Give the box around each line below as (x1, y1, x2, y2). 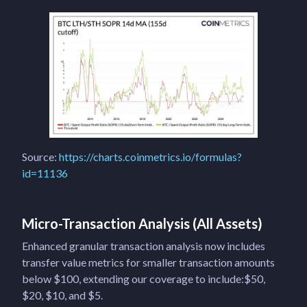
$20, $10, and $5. (22, 288, 103, 302)
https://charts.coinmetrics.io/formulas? (59, 149, 242, 163)
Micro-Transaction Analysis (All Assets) (22, 214, 262, 232)
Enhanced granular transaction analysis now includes (22, 238, 265, 252)
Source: (22, 149, 59, 163)
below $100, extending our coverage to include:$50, (22, 271, 265, 285)
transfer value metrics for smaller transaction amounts (22, 255, 275, 269)
